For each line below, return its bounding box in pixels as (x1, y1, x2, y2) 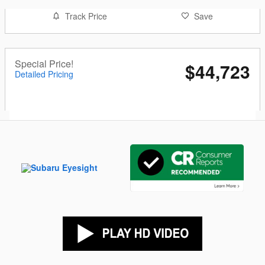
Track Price (64, 10, 107, 22)
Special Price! (15, 57, 73, 70)
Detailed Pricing (15, 68, 73, 80)
